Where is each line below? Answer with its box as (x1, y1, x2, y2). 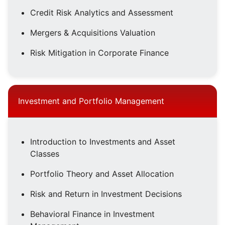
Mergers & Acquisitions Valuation (30, 28, 155, 38)
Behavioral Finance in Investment (30, 209, 155, 219)
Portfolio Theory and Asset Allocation (30, 169, 174, 179)
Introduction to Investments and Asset (30, 137, 175, 147)
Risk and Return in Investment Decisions (30, 189, 182, 199)
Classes (30, 149, 59, 159)
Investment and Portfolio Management (18, 96, 164, 106)
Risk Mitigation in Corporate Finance (30, 48, 169, 58)
